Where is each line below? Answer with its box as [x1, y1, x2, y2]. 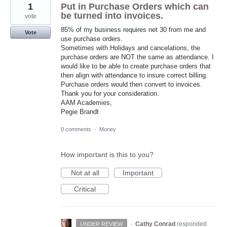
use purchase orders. [61, 35, 123, 43]
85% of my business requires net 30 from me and [61, 26, 206, 34]
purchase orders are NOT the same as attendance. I [61, 53, 214, 61]
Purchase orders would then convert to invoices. [61, 81, 202, 89]
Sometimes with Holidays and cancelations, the [61, 44, 200, 52]
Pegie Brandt [61, 108, 99, 116]
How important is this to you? [61, 150, 154, 159]
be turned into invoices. [61, 11, 163, 21]
